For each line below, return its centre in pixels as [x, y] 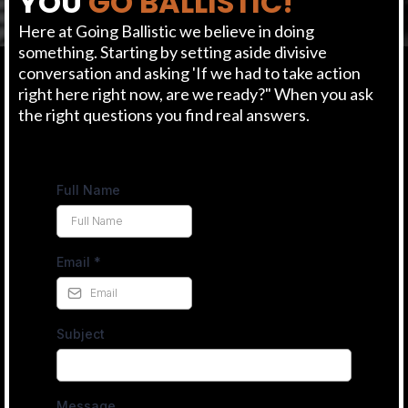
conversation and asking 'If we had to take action [189, 73]
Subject [81, 334]
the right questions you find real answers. [164, 115]
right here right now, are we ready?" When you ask [196, 94]
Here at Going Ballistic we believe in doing [166, 31]
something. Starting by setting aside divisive [173, 52]
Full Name [88, 190]
